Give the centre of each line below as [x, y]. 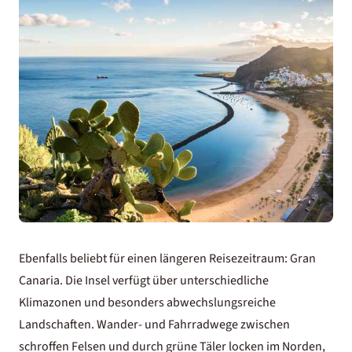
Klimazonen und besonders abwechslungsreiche [147, 302]
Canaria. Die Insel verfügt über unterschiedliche [144, 280]
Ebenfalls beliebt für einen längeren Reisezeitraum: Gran [167, 258]
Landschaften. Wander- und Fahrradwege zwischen [154, 324]
